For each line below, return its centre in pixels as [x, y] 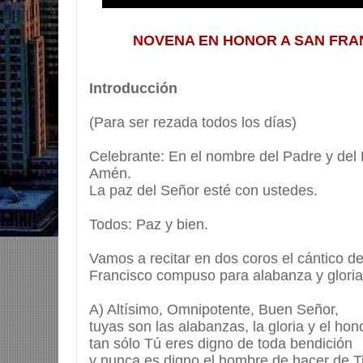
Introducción [133, 89]
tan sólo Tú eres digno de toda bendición [221, 344]
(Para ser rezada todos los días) [193, 123]
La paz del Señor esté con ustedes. [203, 191]
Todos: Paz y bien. [149, 225]
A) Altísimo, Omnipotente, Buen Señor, [214, 310]
